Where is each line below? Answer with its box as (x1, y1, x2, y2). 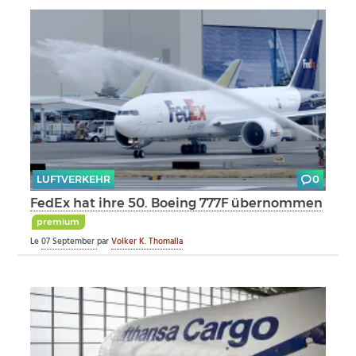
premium (37, 216, 80, 228)
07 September (41, 234, 98, 249)
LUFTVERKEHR (36, 173, 110, 186)
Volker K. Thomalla (111, 234, 184, 249)
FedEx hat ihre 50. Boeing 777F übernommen (30, 195, 323, 211)
